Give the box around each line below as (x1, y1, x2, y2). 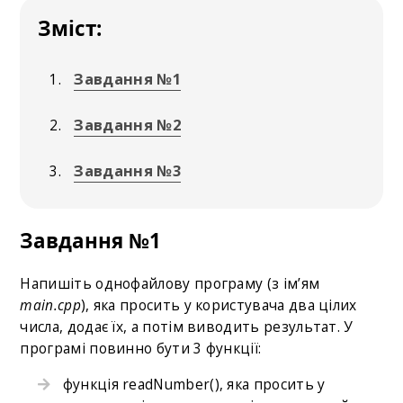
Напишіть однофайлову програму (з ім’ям (20, 273, 320, 294)
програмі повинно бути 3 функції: (20, 338, 262, 359)
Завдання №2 (74, 113, 181, 135)
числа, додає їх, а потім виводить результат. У (20, 317, 354, 337)
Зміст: (38, 13, 103, 42)
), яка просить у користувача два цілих (80, 295, 357, 316)
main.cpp (20, 295, 81, 316)
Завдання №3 (74, 159, 181, 181)
